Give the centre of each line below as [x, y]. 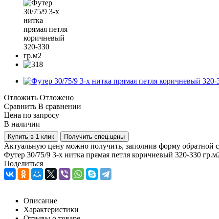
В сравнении [60, 106]
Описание [40, 200]
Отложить [21, 97]
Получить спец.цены [94, 136]
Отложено [57, 97]
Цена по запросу [32, 115]
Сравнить [20, 106]
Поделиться [23, 163]
